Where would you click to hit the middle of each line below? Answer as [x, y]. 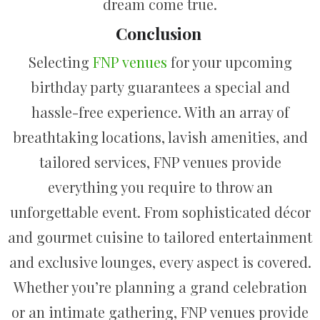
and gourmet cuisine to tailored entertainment [160, 237]
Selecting [60, 62]
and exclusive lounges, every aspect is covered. [160, 262]
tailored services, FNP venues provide [160, 162]
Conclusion [160, 33]
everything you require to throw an [160, 187]
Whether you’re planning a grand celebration [160, 287]
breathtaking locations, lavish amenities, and [160, 137]
